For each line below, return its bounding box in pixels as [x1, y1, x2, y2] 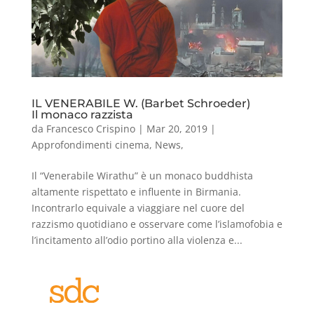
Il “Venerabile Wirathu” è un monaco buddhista [31, 169, 253, 183]
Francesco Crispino [46, 122, 135, 136]
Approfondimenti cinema [31, 138, 149, 152]
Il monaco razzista [31, 108, 133, 122]
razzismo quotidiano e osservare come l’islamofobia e [31, 217, 282, 231]
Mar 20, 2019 [146, 122, 207, 136]
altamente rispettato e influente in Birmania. [31, 185, 241, 199]
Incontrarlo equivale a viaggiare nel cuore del [31, 201, 245, 215]
